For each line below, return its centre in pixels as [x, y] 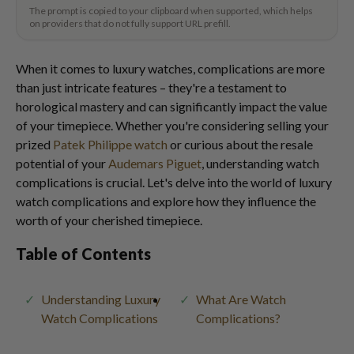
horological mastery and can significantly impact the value [171, 106]
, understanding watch [260, 163]
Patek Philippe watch [110, 144]
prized [34, 144]
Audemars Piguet [155, 163]
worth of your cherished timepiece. [109, 220]
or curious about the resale [240, 144]
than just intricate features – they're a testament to [151, 87]
